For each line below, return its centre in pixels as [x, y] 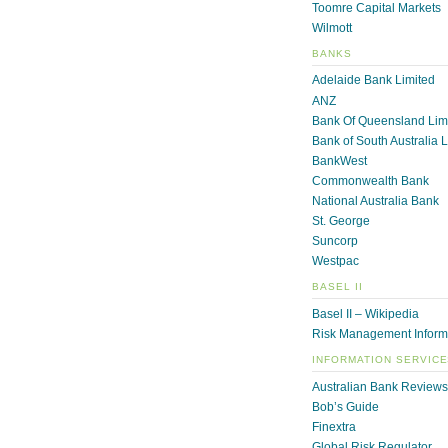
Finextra [334, 427]
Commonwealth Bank [370, 180]
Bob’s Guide [345, 406]
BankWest [339, 160]
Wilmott [332, 27]
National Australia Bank [375, 200]
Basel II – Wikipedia [365, 314]
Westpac [335, 261]
